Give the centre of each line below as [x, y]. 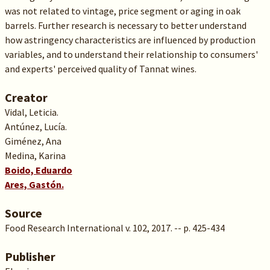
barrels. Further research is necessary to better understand [125, 25]
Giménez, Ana [33, 141]
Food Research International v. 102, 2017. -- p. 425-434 [115, 228]
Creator [26, 97]
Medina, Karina [35, 155]
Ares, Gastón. [34, 184]
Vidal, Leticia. [31, 112]
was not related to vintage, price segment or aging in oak [122, 11]
